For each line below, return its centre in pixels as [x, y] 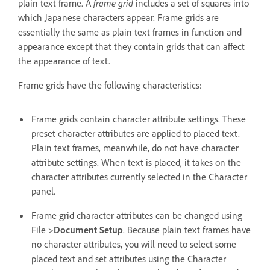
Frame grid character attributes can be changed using [137, 215]
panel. [43, 191]
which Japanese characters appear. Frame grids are [118, 17]
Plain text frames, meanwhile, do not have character [135, 147]
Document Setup [88, 229]
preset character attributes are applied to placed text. [136, 133]
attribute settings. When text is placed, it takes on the [136, 162]
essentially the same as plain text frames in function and [130, 32]
